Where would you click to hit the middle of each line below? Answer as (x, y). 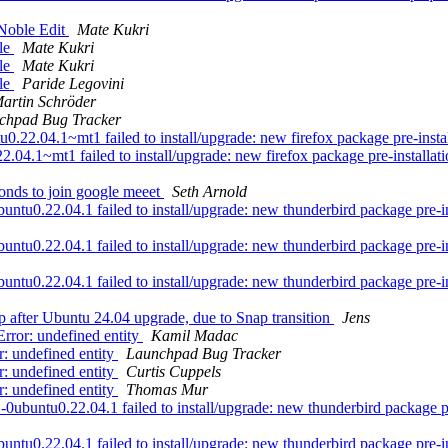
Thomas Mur (167, 390)
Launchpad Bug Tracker (203, 354)
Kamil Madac (194, 336)
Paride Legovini (73, 84)
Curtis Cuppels (173, 372)
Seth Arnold (209, 192)
